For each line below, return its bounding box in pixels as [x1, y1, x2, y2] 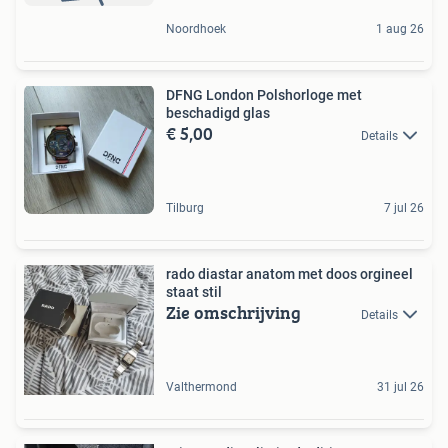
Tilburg [166, 200, 204, 215]
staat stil [166, 283, 222, 300]
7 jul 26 [384, 200, 424, 215]
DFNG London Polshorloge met [166, 86, 362, 103]
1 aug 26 [376, 21, 424, 36]
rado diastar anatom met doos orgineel [166, 265, 413, 282]
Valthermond [166, 379, 237, 394]
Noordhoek [166, 21, 226, 36]
